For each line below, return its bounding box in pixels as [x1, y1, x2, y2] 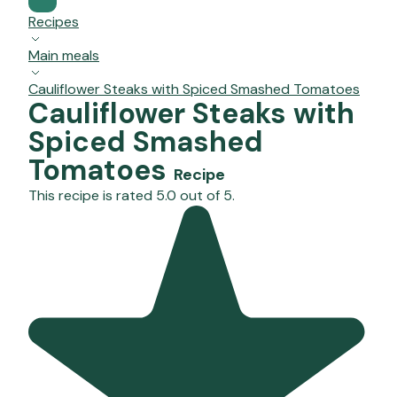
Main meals [28, 46, 99, 66]
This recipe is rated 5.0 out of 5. [28, 186, 235, 206]
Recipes [28, 12, 79, 32]
